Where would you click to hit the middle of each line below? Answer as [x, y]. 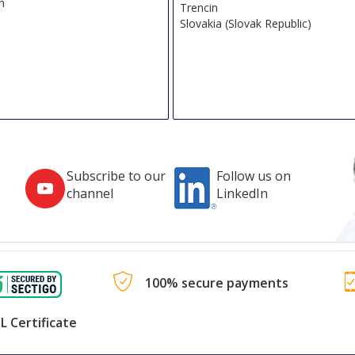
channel [90, 194]
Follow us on [253, 176]
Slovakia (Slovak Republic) [246, 23]
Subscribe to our [116, 176]
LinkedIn [242, 194]
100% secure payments [216, 283]
